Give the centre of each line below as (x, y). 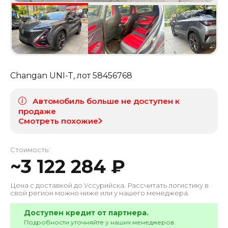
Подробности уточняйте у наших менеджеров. (100, 222)
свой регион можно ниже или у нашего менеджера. (100, 193)
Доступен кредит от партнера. (86, 212)
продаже (37, 111)
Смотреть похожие (58, 121)
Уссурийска (104, 185)
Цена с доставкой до (46, 185)
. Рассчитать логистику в (166, 185)
